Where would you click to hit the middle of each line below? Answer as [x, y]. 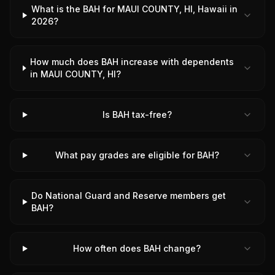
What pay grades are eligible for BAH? [137, 155]
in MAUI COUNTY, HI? [76, 74]
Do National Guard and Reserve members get [129, 196]
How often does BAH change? [137, 248]
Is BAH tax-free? [137, 114]
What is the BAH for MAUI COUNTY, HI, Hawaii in [134, 9]
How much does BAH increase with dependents [132, 62]
